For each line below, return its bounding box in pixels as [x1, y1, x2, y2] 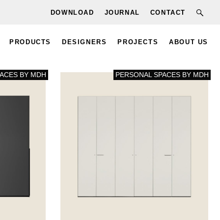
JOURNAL [104, 8, 140, 16]
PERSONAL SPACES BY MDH [115, 71, 209, 79]
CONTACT [150, 8, 186, 16]
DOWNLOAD [50, 8, 94, 16]
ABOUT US [169, 38, 208, 46]
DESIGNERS [61, 38, 107, 46]
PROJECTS [117, 38, 159, 46]
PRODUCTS [9, 38, 51, 46]
